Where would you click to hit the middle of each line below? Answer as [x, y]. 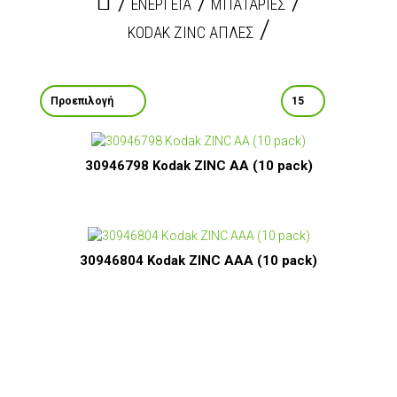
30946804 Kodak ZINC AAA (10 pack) [198, 261]
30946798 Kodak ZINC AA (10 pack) [198, 165]
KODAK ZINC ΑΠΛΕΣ [190, 33]
